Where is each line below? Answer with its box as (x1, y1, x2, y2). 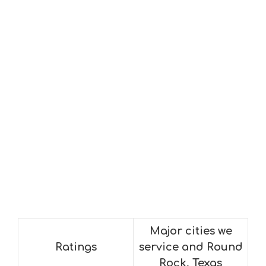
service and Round (138, 241, 243, 253)
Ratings (55, 241, 97, 253)
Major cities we (149, 225, 232, 237)
